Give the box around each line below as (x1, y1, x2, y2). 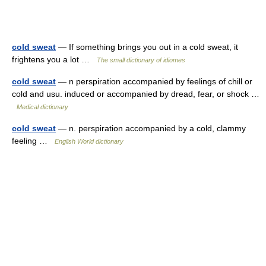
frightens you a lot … (12, 55, 97, 65)
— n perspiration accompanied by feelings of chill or (56, 77, 252, 87)
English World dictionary (55, 138, 123, 145)
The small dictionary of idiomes (97, 56, 185, 64)
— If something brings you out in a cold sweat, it (56, 42, 238, 52)
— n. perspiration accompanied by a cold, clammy (56, 123, 246, 134)
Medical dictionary (17, 103, 68, 111)
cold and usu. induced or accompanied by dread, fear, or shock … (12, 89, 259, 99)
